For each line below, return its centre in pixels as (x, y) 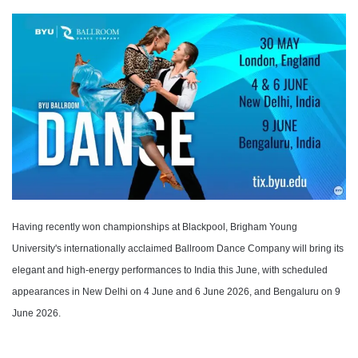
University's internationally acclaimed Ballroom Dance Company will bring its (178, 248)
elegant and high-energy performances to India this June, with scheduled (170, 270)
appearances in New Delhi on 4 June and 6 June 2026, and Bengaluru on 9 (176, 291)
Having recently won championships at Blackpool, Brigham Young (155, 227)
